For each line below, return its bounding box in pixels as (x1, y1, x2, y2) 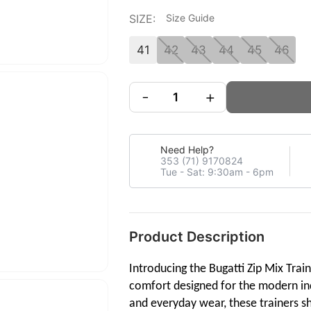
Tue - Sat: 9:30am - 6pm (160, 167, 274, 178)
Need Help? (160, 144, 214, 155)
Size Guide (166, 12, 215, 24)
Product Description (129, 228, 264, 245)
